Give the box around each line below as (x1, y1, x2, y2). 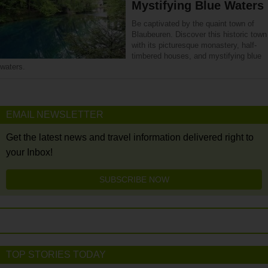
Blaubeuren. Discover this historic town (132, 30, 267, 39)
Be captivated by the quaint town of (132, 19, 254, 28)
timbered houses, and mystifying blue (132, 51, 261, 60)
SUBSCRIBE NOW (99, 175, 169, 184)
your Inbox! (6, 147, 53, 157)
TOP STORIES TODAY (6, 249, 106, 260)
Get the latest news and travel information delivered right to (6, 132, 254, 142)
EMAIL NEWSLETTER (6, 109, 103, 120)
